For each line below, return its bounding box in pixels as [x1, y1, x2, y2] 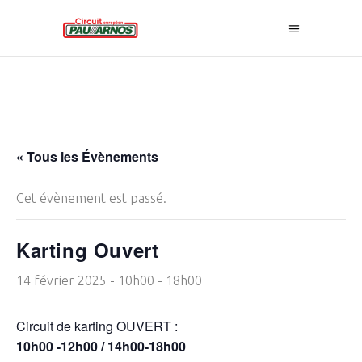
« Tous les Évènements [16, 147, 158, 166]
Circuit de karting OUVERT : [16, 317, 178, 335]
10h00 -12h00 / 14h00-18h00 [16, 337, 186, 356]
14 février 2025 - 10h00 [16, 273, 154, 288]
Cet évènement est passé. [16, 191, 166, 205]
